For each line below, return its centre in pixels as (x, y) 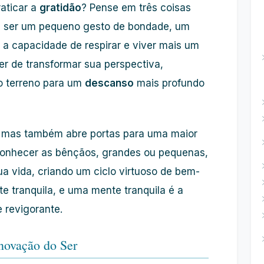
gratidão (60, 8)
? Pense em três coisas (136, 8)
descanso (109, 83)
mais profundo (169, 83)
